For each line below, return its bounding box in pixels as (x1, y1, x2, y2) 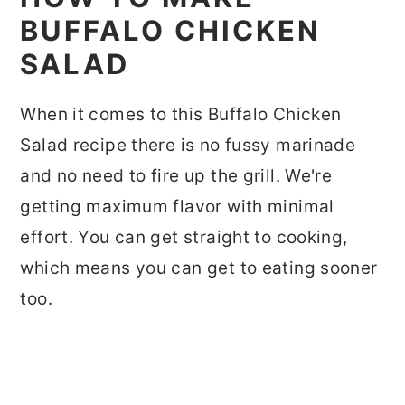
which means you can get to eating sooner (20, 258, 378, 279)
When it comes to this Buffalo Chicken (20, 104, 342, 126)
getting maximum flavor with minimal (20, 196, 334, 218)
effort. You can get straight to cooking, (20, 227, 348, 249)
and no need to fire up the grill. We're (20, 165, 333, 187)
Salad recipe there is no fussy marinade (20, 135, 356, 156)
